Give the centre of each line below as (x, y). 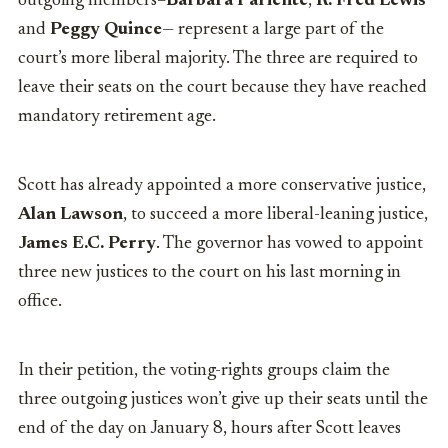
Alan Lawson (70, 215)
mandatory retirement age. (117, 117)
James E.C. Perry (87, 244)
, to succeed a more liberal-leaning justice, (275, 215)
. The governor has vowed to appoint (289, 244)
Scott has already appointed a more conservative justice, (222, 186)
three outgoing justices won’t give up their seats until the (223, 400)
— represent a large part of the (273, 30)
